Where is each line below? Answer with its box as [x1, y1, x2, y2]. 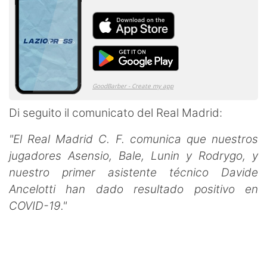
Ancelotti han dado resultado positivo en [9, 182, 258, 196]
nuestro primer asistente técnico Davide [9, 165, 258, 179]
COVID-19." [9, 198, 67, 213]
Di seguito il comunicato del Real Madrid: [9, 105, 222, 120]
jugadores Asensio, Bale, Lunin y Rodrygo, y [9, 148, 258, 163]
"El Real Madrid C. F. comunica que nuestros [9, 132, 258, 146]
